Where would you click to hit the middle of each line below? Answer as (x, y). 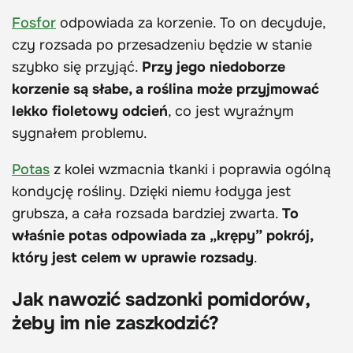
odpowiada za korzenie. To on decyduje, (191, 23)
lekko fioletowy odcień (90, 111)
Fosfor (34, 23)
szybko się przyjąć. (77, 67)
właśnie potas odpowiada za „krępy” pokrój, (162, 236)
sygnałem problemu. (80, 134)
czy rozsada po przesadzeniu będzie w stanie (162, 45)
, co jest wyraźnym (231, 111)
